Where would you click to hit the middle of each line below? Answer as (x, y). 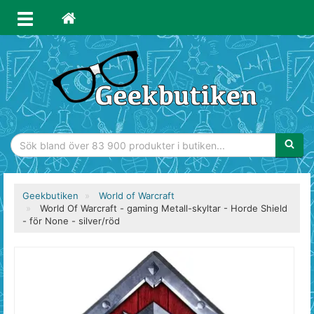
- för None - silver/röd (71, 221)
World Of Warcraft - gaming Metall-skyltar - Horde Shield (164, 208)
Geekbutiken (50, 196)
